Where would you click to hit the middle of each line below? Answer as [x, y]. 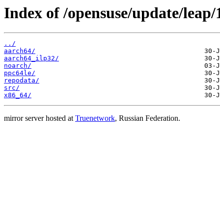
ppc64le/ [20, 73]
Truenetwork [95, 118]
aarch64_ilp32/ [31, 58]
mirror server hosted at [40, 118]
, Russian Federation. [148, 118]
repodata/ [22, 81]
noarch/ [18, 66]
